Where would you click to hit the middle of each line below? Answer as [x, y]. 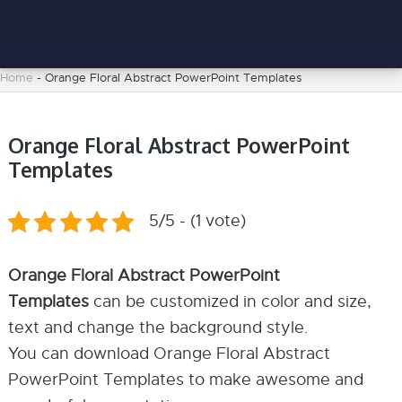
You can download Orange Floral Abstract [169, 354]
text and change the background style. [158, 328]
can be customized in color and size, [230, 301]
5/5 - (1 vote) [197, 221]
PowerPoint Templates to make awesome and [185, 380]
